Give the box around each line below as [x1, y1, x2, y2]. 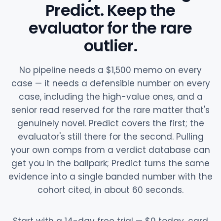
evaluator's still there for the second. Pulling [17, 131, 204, 143]
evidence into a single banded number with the [8, 171, 213, 183]
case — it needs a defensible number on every [11, 77, 210, 89]
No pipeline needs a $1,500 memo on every [19, 64, 202, 76]
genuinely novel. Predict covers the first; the [17, 117, 204, 129]
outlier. [84, 35, 137, 57]
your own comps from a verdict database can [11, 144, 210, 156]
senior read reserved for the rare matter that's [11, 104, 210, 116]
